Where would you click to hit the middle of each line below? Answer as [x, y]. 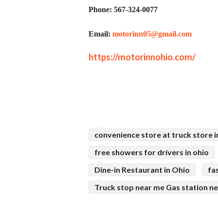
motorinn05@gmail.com [152, 34]
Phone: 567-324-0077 [123, 10]
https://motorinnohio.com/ [142, 57]
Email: [100, 34]
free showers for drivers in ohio [152, 152]
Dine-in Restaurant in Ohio [142, 170]
